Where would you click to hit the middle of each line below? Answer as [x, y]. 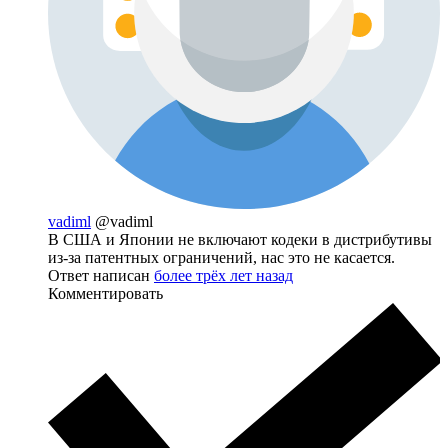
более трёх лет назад [223, 275]
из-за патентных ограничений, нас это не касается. [221, 257]
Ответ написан [101, 275]
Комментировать [105, 293]
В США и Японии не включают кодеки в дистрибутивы [240, 239]
